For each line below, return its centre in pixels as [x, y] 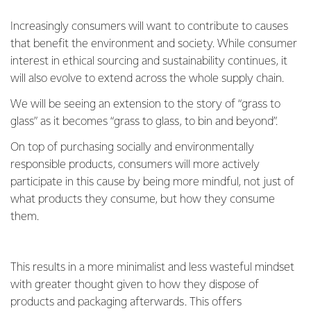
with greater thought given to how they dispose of [135, 285]
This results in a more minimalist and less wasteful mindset [152, 267]
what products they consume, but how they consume [143, 199]
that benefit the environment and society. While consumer [154, 44]
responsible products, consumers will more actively [135, 165]
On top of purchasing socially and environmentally [132, 147]
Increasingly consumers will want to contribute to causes [149, 26]
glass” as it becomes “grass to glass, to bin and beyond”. [144, 121]
